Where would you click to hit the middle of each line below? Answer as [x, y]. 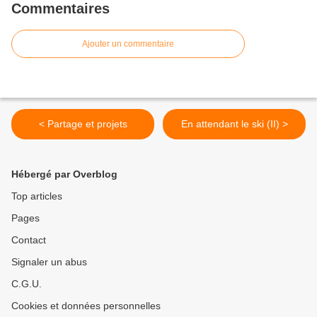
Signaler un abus [49, 262]
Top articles [37, 196]
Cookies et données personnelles [86, 306]
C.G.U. [27, 284]
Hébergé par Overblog [64, 174]
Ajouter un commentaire [128, 44]
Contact [29, 240]
